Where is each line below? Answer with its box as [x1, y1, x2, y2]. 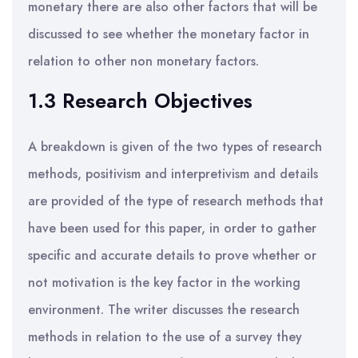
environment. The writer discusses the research [28, 300, 300, 319]
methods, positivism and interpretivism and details [28, 165, 318, 183]
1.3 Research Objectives [28, 86, 253, 115]
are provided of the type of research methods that [28, 192, 324, 210]
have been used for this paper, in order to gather [28, 219, 316, 237]
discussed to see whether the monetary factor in [28, 25, 309, 43]
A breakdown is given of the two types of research [28, 137, 322, 156]
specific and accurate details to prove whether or [28, 246, 316, 265]
